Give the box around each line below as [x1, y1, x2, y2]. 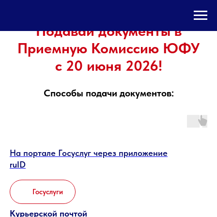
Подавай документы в [35, 22, 182, 39]
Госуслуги [32, 187, 63, 196]
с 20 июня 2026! [55, 57, 162, 74]
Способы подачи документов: [43, 87, 174, 99]
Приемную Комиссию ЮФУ [17, 39, 200, 57]
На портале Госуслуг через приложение [10, 148, 168, 158]
